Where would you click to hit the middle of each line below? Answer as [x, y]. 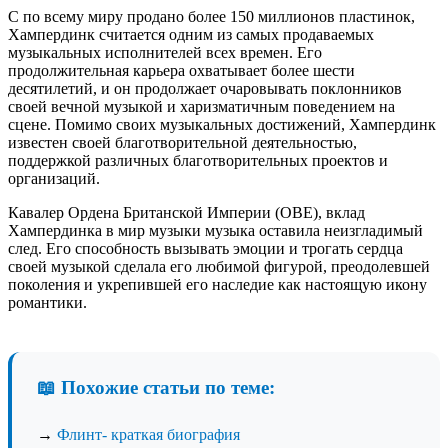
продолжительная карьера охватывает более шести [181, 70]
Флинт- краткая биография [148, 434]
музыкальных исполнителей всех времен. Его [165, 52]
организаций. [54, 178]
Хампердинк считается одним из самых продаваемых [191, 34]
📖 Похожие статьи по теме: [156, 387]
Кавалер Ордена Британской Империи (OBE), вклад [186, 212]
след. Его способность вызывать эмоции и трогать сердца [205, 248]
